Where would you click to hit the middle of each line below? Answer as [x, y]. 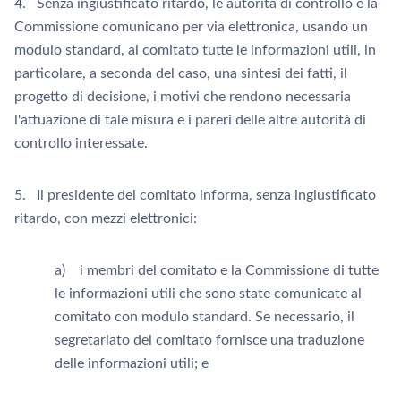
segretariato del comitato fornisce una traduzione [209, 340]
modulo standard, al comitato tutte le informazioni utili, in [195, 50]
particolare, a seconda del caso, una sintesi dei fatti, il [181, 73]
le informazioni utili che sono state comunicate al [208, 294]
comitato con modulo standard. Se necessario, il [205, 317]
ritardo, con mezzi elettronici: [106, 218]
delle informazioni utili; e [132, 363]
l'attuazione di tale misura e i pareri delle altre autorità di [190, 120]
